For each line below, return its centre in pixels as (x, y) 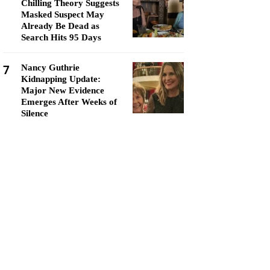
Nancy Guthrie (50, 67)
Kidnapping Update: (61, 79)
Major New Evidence (63, 90)
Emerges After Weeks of (69, 102)
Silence (35, 113)
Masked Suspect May (63, 14)
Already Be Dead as (60, 26)
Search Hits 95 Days (61, 37)
